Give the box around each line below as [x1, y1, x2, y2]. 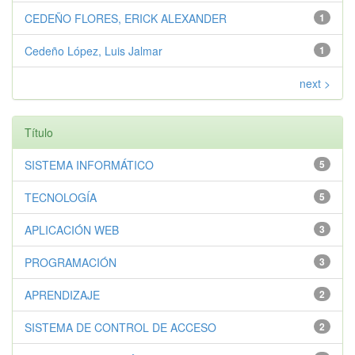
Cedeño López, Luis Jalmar [25, 42, 162, 59]
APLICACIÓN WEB [25, 221, 119, 238]
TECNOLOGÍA [25, 189, 97, 205]
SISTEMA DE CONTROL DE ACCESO [25, 319, 216, 335]
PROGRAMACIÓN [25, 254, 116, 270]
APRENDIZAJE [25, 286, 100, 303]
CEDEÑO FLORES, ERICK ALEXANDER [25, 10, 227, 26]
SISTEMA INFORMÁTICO [25, 156, 154, 173]
